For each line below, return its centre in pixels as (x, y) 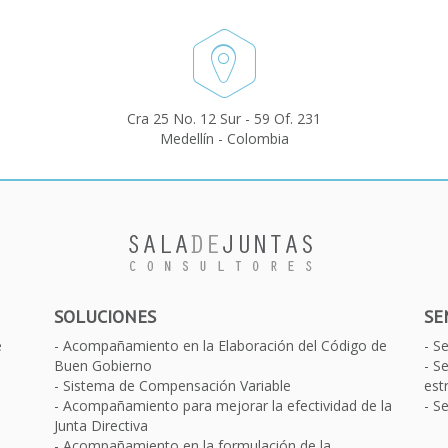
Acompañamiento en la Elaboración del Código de (225, 345)
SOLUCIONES (105, 316)
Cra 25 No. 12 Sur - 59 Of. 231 (224, 118)
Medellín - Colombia (224, 138)
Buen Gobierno (103, 365)
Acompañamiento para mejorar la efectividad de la (227, 405)
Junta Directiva (101, 425)
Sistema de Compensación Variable (177, 385)
